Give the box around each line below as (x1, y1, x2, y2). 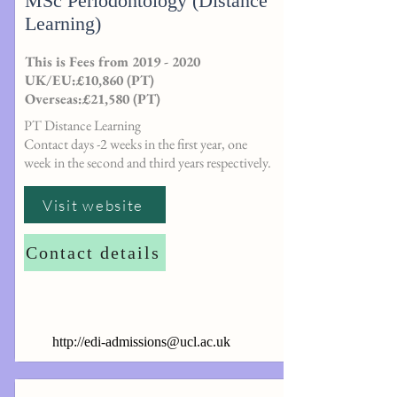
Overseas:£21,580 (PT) (25, 90, 160, 108)
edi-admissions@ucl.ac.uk (84, 334, 230, 349)
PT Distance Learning (24, 116, 141, 135)
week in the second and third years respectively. (24, 153, 271, 172)
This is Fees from (25, 52, 132, 71)
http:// (52, 334, 84, 349)
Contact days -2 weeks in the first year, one (24, 135, 247, 153)
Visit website (42, 195, 144, 214)
